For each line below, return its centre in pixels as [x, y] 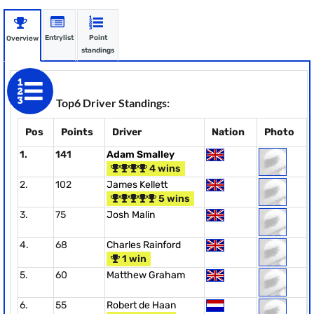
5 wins [173, 199]
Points [77, 132]
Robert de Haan [141, 305]
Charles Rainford [144, 245]
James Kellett [137, 185]
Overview [22, 39]
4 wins [164, 169]
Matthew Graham [146, 275]
